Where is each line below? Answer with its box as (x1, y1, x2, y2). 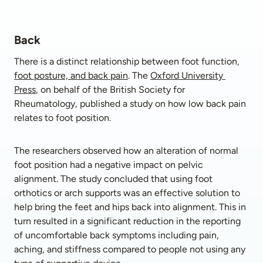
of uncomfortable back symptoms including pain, (14, 230, 219, 241)
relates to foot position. (14, 112, 113, 123)
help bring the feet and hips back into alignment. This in (14, 201, 246, 213)
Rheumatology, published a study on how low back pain (14, 98, 246, 109)
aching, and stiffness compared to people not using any (14, 244, 245, 255)
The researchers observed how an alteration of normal (14, 145, 238, 156)
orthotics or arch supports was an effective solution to (14, 187, 240, 198)
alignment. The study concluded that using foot (14, 173, 213, 184)
